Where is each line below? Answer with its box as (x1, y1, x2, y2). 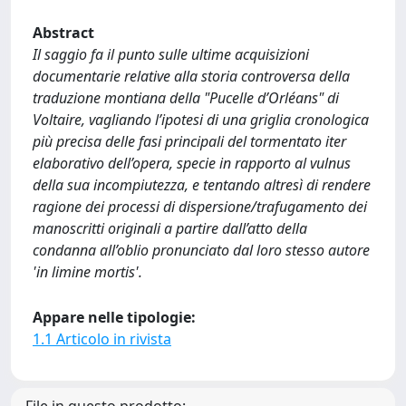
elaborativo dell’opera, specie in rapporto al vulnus (33, 153, 351, 173)
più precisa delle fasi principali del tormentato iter (33, 131, 346, 151)
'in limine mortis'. (33, 262, 142, 282)
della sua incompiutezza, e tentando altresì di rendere (33, 175, 371, 195)
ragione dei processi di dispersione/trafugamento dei (33, 197, 367, 217)
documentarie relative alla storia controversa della (33, 66, 350, 86)
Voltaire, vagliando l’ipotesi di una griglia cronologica (33, 110, 369, 130)
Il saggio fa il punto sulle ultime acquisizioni (33, 44, 309, 64)
